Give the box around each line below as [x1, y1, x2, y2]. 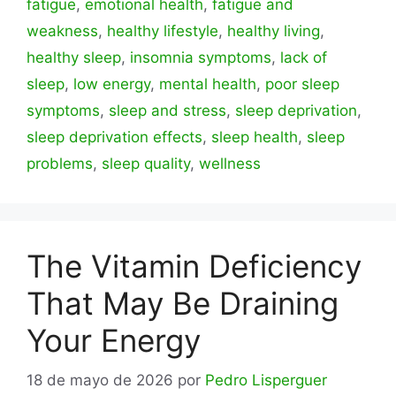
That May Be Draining [27, 285, 339, 323]
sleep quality [102, 155, 190, 173]
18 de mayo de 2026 [27, 370, 173, 389]
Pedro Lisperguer [205, 370, 327, 389]
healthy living [227, 22, 320, 41]
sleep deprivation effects [27, 128, 202, 147]
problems [27, 155, 93, 173]
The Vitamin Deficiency [27, 247, 362, 286]
